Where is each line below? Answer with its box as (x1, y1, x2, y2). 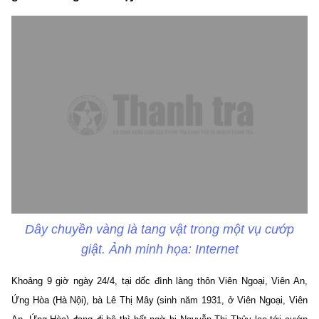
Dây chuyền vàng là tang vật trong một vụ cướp (25, 221, 294, 236)
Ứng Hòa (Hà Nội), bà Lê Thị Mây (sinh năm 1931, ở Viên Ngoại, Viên (11, 294, 308, 305)
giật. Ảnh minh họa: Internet (80, 241, 239, 256)
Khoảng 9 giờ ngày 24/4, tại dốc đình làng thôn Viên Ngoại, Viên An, (11, 275, 308, 286)
